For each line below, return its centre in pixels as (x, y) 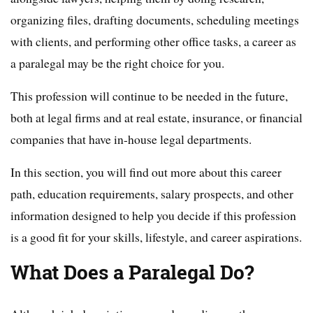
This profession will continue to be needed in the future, (149, 96)
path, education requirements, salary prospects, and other (152, 194)
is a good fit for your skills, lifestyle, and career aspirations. (156, 237)
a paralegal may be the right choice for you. (117, 63)
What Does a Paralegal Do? (132, 272)
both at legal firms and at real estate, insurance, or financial (156, 117)
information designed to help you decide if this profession (153, 215)
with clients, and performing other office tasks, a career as (153, 41)
